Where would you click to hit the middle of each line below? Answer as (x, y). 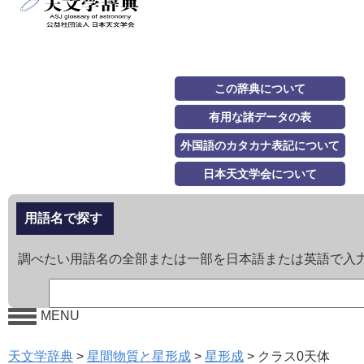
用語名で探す (63, 219)
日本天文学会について (260, 174)
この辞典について (260, 89)
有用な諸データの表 (260, 117)
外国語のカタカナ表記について (260, 146)
